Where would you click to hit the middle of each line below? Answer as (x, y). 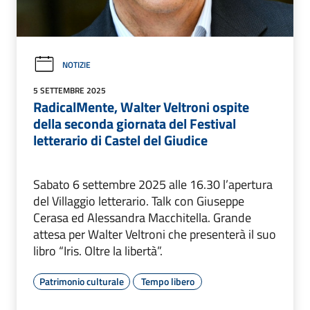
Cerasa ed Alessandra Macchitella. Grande (142, 218)
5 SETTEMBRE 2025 (70, 91)
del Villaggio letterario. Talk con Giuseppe (139, 201)
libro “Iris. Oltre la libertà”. (98, 251)
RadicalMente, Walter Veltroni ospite (141, 107)
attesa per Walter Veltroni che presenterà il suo (155, 235)
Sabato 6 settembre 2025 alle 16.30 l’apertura (153, 185)
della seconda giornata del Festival (135, 124)
